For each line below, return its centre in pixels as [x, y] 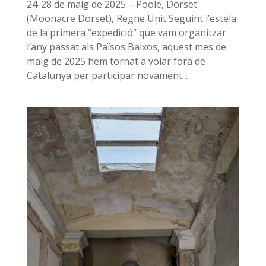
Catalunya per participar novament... [107, 75]
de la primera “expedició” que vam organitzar [126, 33]
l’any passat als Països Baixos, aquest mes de [126, 47]
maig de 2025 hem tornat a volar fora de [116, 61]
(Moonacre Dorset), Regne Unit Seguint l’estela [131, 18]
